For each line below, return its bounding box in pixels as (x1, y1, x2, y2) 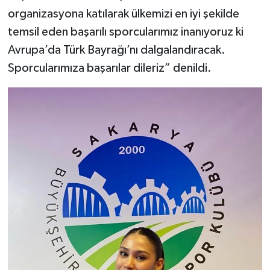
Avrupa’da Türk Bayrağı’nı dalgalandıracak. (7, 44, 225, 57)
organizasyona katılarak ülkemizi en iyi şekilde (7, 8, 239, 20)
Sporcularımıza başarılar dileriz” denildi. (7, 62, 212, 75)
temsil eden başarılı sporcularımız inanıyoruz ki (7, 26, 243, 39)
